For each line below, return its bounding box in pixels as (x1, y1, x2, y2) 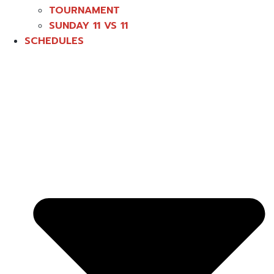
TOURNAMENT (49, 3, 120, 18)
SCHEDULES (24, 34, 84, 49)
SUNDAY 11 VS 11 (49, 18, 128, 34)
